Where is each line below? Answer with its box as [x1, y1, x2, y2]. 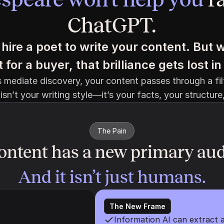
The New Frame [109, 202, 165, 210]
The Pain [97, 126, 126, 135]
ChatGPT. [67, 13, 156, 37]
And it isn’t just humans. [18, 167, 206, 187]
